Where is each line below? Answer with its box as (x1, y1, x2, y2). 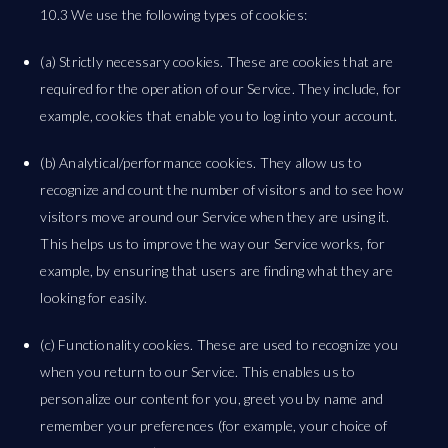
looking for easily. (40, 289, 148, 306)
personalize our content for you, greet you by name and (40, 390, 384, 407)
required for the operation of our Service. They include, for (40, 80, 402, 97)
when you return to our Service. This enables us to (40, 363, 356, 380)
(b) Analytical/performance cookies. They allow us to (40, 154, 362, 171)
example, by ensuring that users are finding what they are (40, 262, 393, 279)
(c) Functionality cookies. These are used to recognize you (40, 336, 399, 353)
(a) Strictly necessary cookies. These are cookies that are (40, 53, 394, 70)
